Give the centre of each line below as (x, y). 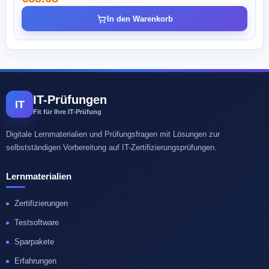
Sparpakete (34, 242)
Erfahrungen (35, 261)
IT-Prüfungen (70, 99)
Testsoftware (37, 222)
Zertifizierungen (41, 203)
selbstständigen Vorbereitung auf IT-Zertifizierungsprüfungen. (111, 147)
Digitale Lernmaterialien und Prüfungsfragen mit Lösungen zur (113, 134)
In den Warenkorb (140, 19)
